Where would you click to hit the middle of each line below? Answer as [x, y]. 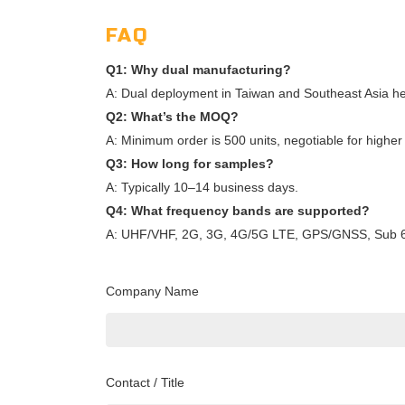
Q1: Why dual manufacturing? [198, 70]
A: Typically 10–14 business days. [202, 188]
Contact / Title [145, 383]
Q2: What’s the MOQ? [172, 117]
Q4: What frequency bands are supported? [238, 211]
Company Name [152, 292]
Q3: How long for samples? [190, 164]
